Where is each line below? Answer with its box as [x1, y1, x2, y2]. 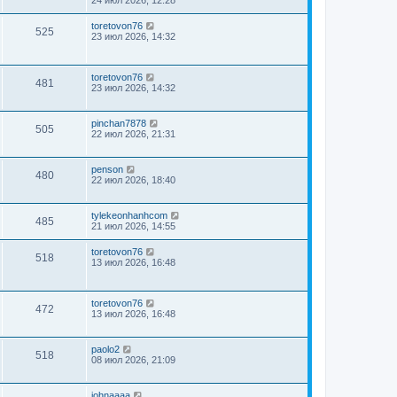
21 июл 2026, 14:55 [91, 220, 175, 231]
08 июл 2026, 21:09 [91, 354, 175, 365]
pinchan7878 [91, 117, 146, 128]
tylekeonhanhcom [91, 209, 167, 221]
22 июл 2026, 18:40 [91, 174, 175, 185]
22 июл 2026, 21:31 [91, 128, 175, 139]
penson [91, 163, 123, 175]
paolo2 [91, 343, 120, 354]
